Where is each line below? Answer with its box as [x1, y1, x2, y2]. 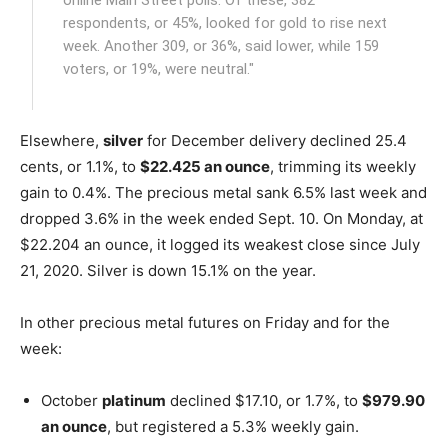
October [41, 390, 102, 410]
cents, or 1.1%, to [20, 156, 140, 176]
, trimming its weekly [270, 156, 416, 176]
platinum [102, 390, 166, 410]
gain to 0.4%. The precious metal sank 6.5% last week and [20, 182, 427, 202]
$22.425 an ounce [140, 156, 270, 176]
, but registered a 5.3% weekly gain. [107, 416, 359, 436]
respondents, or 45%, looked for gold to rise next [63, 13, 388, 32]
